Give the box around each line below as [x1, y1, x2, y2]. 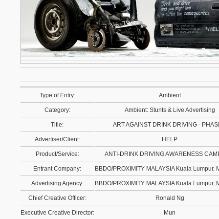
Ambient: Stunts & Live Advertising [125, 107, 215, 113]
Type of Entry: [40, 92, 75, 99]
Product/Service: [36, 151, 79, 157]
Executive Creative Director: [21, 209, 94, 216]
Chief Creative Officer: [28, 195, 87, 201]
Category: [44, 107, 70, 113]
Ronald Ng [155, 195, 184, 201]
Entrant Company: [33, 165, 82, 172]
